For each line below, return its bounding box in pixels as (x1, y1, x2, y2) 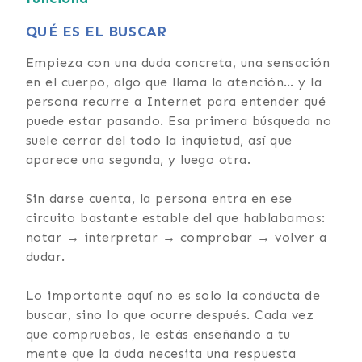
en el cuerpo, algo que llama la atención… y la (26, 74, 322, 90)
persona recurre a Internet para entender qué (26, 93, 326, 109)
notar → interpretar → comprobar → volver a (26, 229, 327, 245)
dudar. (26, 248, 65, 264)
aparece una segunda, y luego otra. (26, 151, 251, 167)
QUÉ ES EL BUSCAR (26, 22, 167, 40)
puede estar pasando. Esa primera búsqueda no (26, 112, 332, 128)
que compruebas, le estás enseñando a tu (26, 326, 291, 342)
